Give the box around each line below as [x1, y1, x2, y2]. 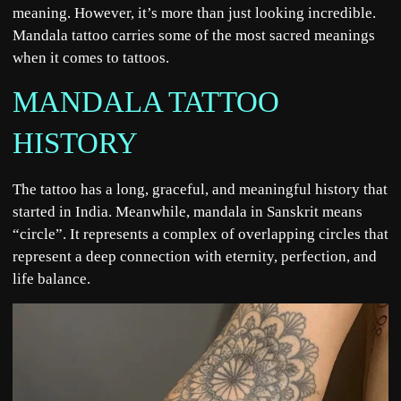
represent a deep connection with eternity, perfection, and [13, 248, 377, 266]
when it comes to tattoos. [13, 49, 173, 66]
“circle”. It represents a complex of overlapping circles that [13, 226, 388, 243]
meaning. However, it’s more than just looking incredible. [13, 4, 376, 21]
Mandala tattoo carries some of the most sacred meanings [13, 27, 375, 44]
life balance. [13, 270, 90, 288]
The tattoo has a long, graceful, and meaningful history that [13, 181, 388, 199]
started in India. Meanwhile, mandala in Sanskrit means [13, 203, 363, 221]
